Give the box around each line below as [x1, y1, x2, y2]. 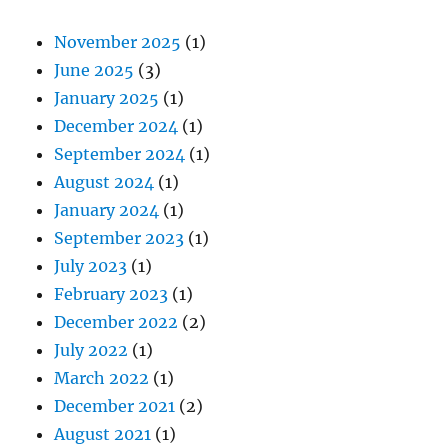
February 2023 [54, 284, 169, 304]
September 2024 [54, 144, 186, 164]
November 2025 [54, 32, 182, 52]
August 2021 [54, 424, 152, 444]
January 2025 [54, 88, 160, 108]
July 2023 [54, 256, 128, 276]
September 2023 [54, 228, 185, 248]
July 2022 [54, 340, 129, 360]
